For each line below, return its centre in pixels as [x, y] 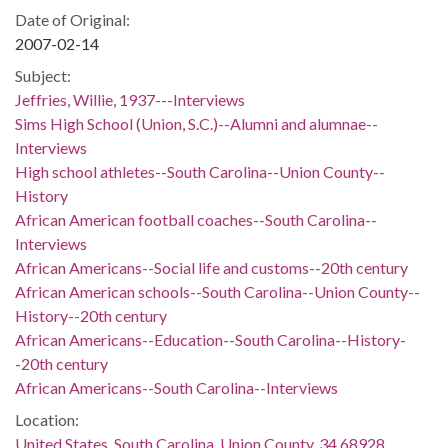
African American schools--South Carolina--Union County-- [217, 291]
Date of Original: [72, 19]
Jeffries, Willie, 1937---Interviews [130, 99]
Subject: [43, 75]
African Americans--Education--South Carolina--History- [210, 339]
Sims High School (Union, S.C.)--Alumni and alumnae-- [196, 123]
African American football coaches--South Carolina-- [196, 219]
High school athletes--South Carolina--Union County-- [200, 171]
